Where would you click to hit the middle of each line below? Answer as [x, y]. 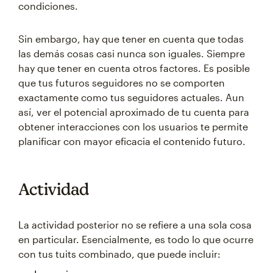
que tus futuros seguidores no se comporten [122, 83]
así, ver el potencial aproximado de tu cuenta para [134, 112]
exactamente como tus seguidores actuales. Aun [131, 97]
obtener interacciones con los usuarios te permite [133, 126]
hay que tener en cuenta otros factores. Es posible [134, 68]
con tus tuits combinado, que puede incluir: [119, 254]
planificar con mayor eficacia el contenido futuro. [132, 141]
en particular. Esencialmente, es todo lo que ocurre [136, 239]
